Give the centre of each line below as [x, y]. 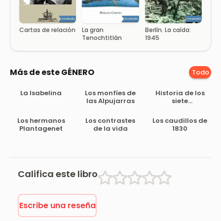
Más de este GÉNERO [52, 72]
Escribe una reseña [57, 205]
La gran [93, 30]
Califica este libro [58, 174]
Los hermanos [41, 121]
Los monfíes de [110, 93]
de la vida [110, 129]
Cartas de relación [47, 30]
